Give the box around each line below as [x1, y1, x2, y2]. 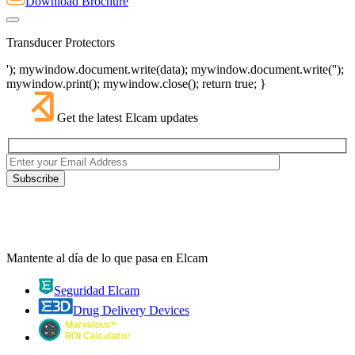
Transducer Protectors [6, 36, 115, 50]
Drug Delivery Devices [73, 303, 189, 317]
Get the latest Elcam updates [57, 111, 198, 125]
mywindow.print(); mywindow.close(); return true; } [6, 77, 266, 91]
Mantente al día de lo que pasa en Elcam [6, 250, 208, 265]
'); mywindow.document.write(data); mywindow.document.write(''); [6, 63, 344, 77]
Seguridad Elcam [54, 283, 139, 297]
